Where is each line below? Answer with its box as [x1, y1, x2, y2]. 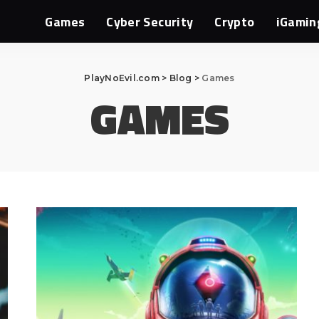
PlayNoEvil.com [84, 73, 159, 83]
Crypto [214, 11, 255, 31]
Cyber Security [106, 11, 194, 31]
